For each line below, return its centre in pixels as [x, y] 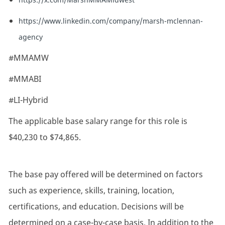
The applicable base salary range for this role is [98, 121]
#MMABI [25, 79]
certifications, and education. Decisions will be [96, 207]
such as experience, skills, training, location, [91, 191]
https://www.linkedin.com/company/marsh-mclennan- [110, 21]
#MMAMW [28, 58]
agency [30, 37]
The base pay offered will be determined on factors [105, 175]
